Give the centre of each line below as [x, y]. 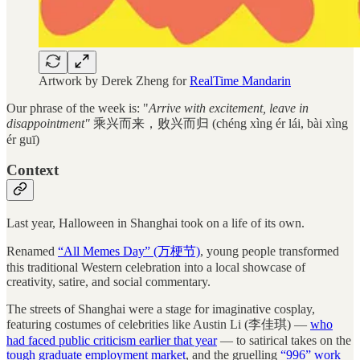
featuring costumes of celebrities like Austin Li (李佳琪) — [158, 324]
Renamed [32, 251]
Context [35, 170]
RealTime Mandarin [240, 80]
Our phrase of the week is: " [78, 108]
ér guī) [23, 139]
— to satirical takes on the [284, 340]
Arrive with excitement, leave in [229, 108]
